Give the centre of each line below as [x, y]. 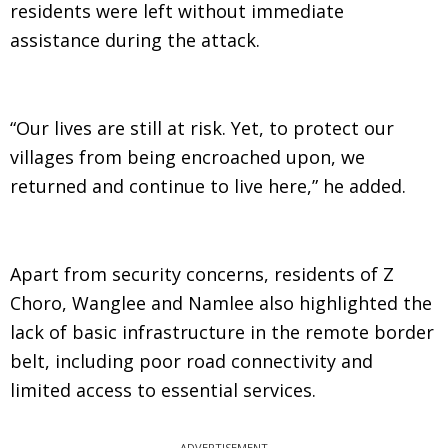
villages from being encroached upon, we [187, 157]
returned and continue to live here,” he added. [208, 186]
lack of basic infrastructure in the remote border [222, 332]
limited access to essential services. [163, 390]
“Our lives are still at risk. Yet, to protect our [202, 128]
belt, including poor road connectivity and [191, 361]
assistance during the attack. [135, 40]
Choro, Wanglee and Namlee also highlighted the [221, 303]
